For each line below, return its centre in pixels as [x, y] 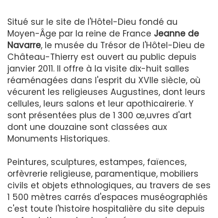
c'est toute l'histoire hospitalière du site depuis [106, 209]
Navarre [24, 45]
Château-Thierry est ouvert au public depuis [102, 57]
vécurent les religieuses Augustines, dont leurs [106, 92]
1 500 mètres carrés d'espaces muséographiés [108, 197]
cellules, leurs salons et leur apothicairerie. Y [100, 103]
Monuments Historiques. [58, 138]
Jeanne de [176, 33]
